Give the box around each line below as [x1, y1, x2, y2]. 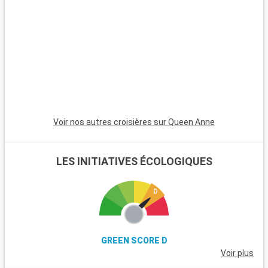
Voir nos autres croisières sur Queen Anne [53, 117, 215, 127]
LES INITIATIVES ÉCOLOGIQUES [56, 154, 212, 167]
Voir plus [221, 248, 254, 258]
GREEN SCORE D [100, 235, 167, 245]
